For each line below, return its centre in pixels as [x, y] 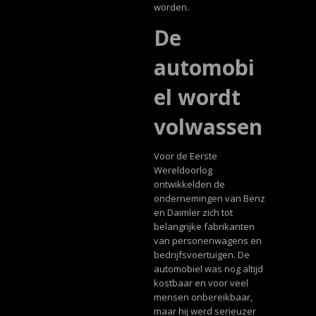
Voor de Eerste [185, 156]
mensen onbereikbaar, [203, 297]
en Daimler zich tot [193, 212]
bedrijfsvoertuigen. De [201, 254]
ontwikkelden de [189, 184]
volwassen [208, 126]
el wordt [197, 97]
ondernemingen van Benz [209, 198]
